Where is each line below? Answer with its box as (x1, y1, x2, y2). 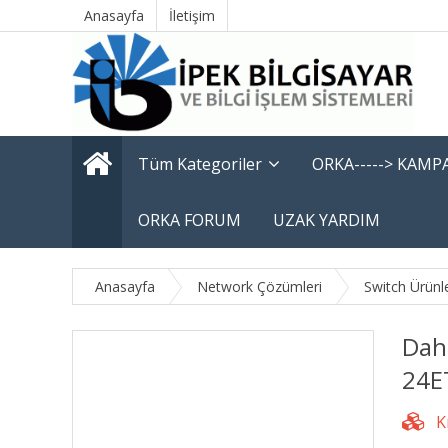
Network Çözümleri (197, 277, 322, 296)
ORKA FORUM (138, 209, 241, 231)
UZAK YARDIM (273, 209, 380, 231)
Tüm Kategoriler (138, 153, 262, 175)
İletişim (169, 6, 215, 25)
